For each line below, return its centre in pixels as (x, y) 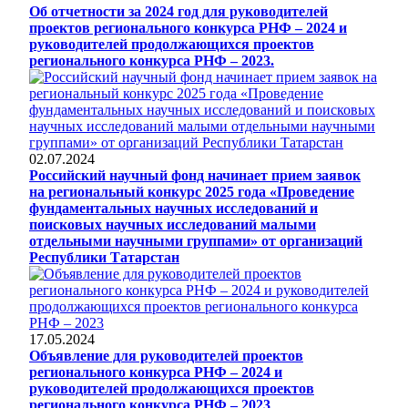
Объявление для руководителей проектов (166, 355)
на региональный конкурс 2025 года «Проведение (192, 191)
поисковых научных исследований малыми (173, 224)
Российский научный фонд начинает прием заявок (195, 175)
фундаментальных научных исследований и (173, 208)
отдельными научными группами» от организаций (196, 240)
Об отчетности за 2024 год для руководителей (178, 11)
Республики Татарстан (104, 257)
